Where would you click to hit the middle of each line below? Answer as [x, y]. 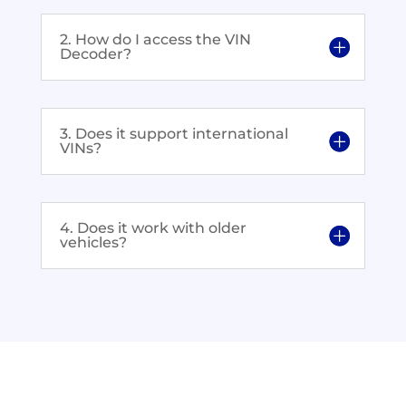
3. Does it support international [174, 133]
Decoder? [95, 53]
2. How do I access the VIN [155, 39]
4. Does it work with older [153, 227]
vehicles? [93, 242]
